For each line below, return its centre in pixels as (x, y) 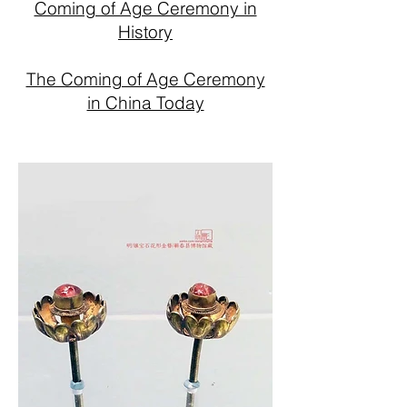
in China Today (145, 103)
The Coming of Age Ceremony (145, 79)
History (145, 32)
